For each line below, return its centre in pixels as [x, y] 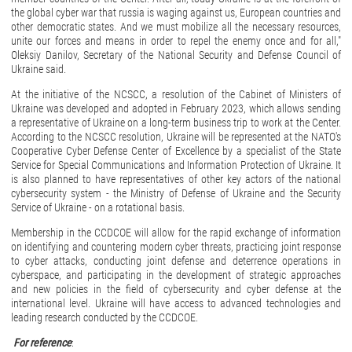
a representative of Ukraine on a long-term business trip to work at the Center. [176, 123]
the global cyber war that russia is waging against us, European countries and [176, 13]
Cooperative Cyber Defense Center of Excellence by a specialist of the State [176, 151]
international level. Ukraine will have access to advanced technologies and [176, 304]
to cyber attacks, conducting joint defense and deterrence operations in [176, 261]
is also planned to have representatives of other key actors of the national [176, 180]
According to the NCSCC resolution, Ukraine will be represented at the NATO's [176, 137]
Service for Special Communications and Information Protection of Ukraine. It [176, 165]
